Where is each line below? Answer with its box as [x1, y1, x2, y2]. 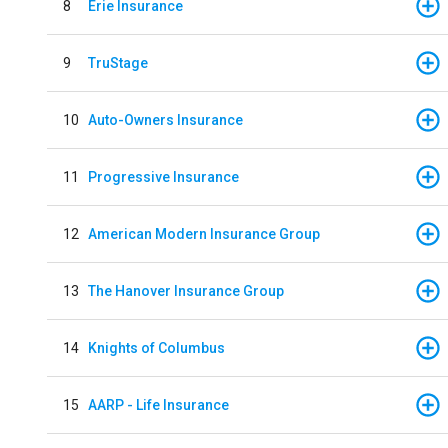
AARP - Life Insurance [88, 396, 229, 413]
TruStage [88, 54, 148, 71]
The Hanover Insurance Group [88, 282, 284, 299]
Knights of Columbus [88, 339, 225, 356]
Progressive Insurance [88, 168, 239, 185]
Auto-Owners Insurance [88, 111, 243, 128]
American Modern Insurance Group [88, 225, 320, 242]
